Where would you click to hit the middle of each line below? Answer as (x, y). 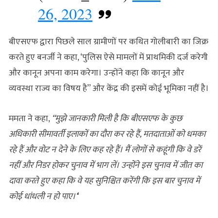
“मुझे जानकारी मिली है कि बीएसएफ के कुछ (117, 118)
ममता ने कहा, (30, 118)
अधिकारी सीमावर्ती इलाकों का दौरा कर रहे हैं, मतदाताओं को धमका (107, 134)
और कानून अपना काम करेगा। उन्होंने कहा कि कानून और (96, 73)
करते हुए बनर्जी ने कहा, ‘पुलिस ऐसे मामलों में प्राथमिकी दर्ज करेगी (108, 57)
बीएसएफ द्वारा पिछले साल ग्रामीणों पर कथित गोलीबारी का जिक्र (108, 42)
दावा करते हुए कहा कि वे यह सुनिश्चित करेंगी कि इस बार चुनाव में (104, 181)
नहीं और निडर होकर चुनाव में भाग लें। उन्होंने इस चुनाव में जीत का (105, 165)
